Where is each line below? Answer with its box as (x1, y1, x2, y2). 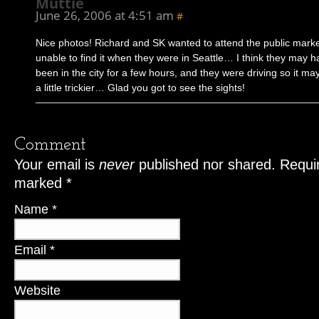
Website (14, 283, 61, 298)
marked (14, 175, 66, 191)
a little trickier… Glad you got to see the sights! (36, 82, 245, 93)
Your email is (14, 157, 99, 172)
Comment (14, 136, 86, 154)
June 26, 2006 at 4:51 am (36, 7, 174, 23)
